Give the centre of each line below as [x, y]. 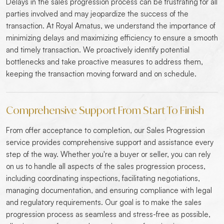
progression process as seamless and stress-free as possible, [108, 214]
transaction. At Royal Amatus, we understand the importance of [111, 26]
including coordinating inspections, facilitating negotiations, [103, 178]
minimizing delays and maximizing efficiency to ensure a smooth [112, 38]
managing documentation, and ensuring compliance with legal [109, 190]
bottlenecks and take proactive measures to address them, [104, 62]
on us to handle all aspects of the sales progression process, [106, 166]
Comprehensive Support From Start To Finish [105, 110]
